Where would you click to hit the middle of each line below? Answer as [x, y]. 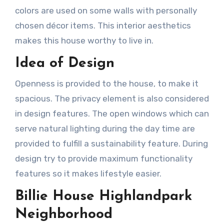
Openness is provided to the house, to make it [106, 83]
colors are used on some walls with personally [106, 11]
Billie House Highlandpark [103, 196]
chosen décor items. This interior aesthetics [103, 26]
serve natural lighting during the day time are [105, 128]
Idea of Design [64, 64]
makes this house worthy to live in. [84, 41]
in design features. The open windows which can [112, 113]
